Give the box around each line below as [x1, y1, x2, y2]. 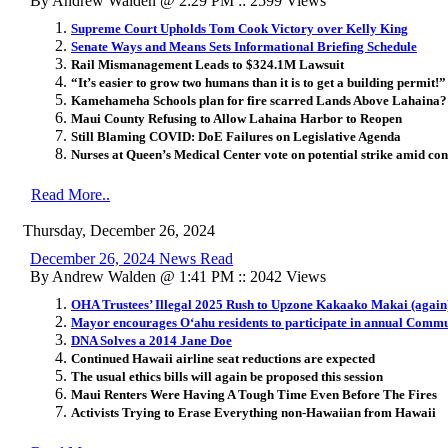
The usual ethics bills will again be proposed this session [71, 368, 383, 384]
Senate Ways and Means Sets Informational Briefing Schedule [71, 38, 417, 54]
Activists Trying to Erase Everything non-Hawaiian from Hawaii [71, 404, 436, 420]
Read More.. [31, 185, 110, 203]
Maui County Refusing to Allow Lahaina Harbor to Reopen [71, 110, 402, 126]
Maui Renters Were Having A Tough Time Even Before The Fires [71, 386, 437, 402]
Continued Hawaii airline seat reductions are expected [71, 350, 375, 366]
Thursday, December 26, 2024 [23, 221, 215, 239]
